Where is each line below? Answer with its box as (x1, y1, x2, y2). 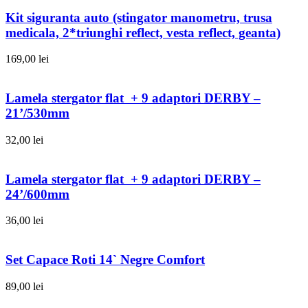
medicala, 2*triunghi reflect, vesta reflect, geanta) (5, 25, 280, 40)
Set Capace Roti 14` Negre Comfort (5, 252, 205, 267)
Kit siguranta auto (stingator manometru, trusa (5, 10, 272, 25)
